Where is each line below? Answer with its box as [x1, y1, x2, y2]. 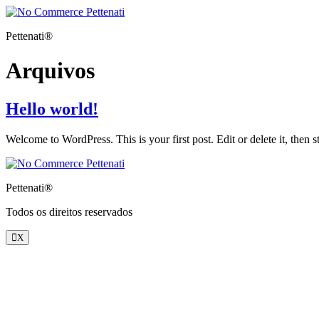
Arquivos [6, 58, 95, 84]
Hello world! [6, 99, 98, 118]
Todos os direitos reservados [6, 205, 132, 218]
